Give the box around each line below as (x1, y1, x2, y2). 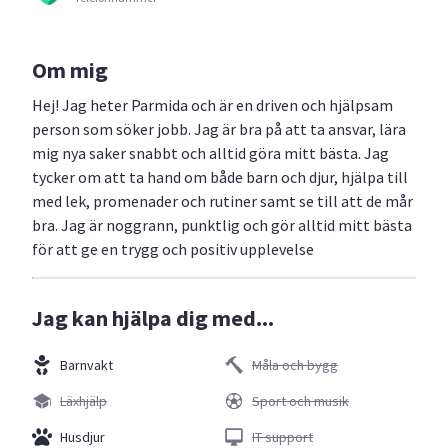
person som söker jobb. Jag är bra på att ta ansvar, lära (32, 118, 406, 139)
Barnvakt (60, 355, 113, 374)
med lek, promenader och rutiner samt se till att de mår (32, 190, 413, 211)
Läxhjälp (60, 391, 107, 410)
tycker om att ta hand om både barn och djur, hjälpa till (32, 166, 408, 187)
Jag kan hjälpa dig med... (32, 303, 274, 332)
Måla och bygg (252, 355, 338, 374)
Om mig (32, 56, 108, 84)
